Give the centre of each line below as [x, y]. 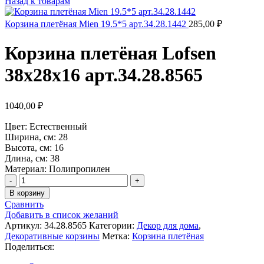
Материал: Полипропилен [57, 169]
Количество [42, 179]
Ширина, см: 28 [36, 137]
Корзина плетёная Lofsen [110, 53]
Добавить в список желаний [62, 214]
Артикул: [24, 225]
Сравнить [24, 204]
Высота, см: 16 [34, 147]
